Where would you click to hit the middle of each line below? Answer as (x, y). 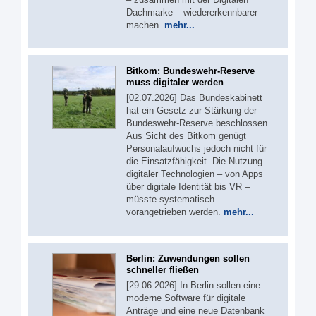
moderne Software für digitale (186, 298)
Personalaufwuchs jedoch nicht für (196, 149)
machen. (145, 25)
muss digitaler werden (175, 83)
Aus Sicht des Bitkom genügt (186, 136)
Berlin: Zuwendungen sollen (188, 258)
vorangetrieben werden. (175, 212)
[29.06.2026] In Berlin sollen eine (193, 285)
